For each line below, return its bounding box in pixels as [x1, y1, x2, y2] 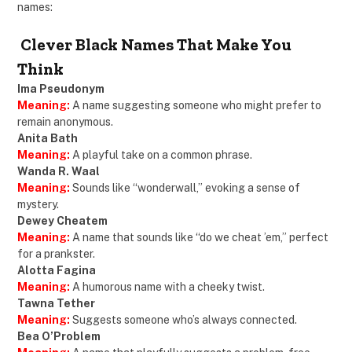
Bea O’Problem [17, 329, 101, 343]
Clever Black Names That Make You [17, 34, 291, 54]
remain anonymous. [17, 115, 113, 128]
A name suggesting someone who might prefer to [72, 98, 321, 112]
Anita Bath [17, 131, 78, 145]
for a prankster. [17, 247, 95, 260]
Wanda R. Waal [17, 164, 100, 178]
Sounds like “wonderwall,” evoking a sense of [70, 181, 300, 194]
